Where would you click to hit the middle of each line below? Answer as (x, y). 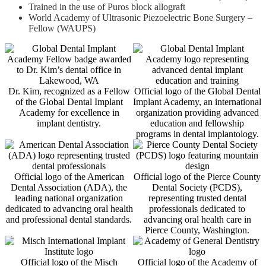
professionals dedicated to (197, 209)
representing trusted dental (197, 198)
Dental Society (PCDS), (197, 187)
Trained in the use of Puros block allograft (107, 7)
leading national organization (69, 198)
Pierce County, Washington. (197, 230)
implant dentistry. (69, 123)
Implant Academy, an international (197, 102)
